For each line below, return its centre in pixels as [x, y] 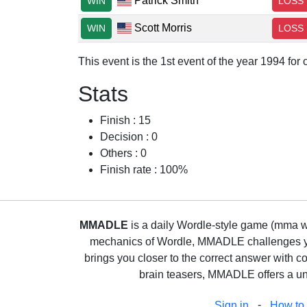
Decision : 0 [129, 137]
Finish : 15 [125, 120]
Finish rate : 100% [144, 170]
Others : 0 [123, 153]
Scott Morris [162, 27]
